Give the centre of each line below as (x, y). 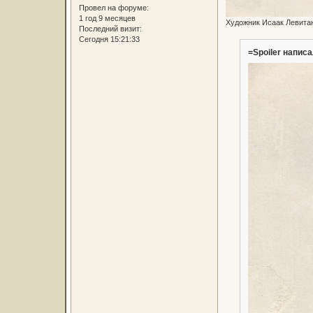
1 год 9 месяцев (107, 19)
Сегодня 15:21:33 (109, 39)
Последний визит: (110, 29)
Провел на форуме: (114, 8)
